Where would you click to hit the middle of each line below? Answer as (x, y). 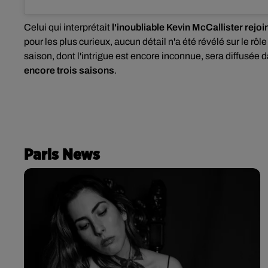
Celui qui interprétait (68, 28)
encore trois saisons (69, 71)
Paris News (62, 155)
